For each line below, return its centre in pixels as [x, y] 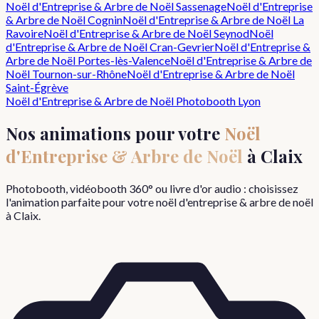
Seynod [231, 33]
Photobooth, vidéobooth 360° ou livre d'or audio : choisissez [152, 189]
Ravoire [25, 33]
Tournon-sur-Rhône [79, 74]
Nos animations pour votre [115, 134]
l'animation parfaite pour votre [81, 202]
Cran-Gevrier [182, 47]
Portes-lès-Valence [124, 61]
